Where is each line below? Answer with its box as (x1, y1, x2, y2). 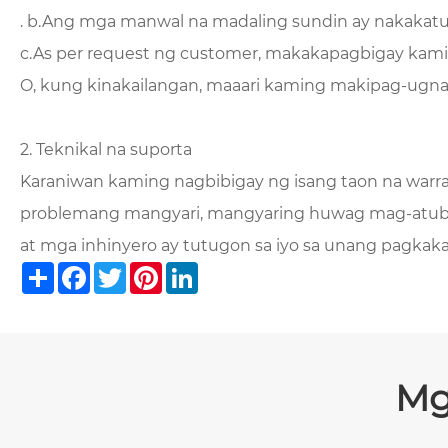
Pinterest (162, 261, 217, 277)
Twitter (126, 261, 169, 277)
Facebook (90, 261, 150, 277)
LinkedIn (198, 261, 250, 277)
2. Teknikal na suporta (20, 139, 192, 159)
